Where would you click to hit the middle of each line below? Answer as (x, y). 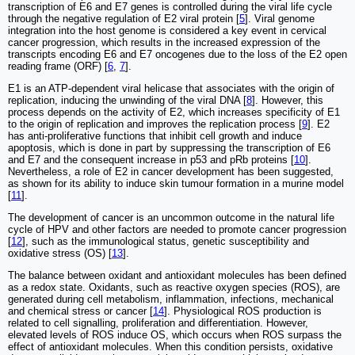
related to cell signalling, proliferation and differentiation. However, (158, 323)
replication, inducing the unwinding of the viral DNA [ (127, 100)
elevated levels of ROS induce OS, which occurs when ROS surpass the (175, 334)
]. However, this (288, 100)
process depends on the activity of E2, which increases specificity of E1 (174, 112)
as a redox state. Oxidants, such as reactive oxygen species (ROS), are (174, 287)
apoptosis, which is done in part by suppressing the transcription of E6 (169, 147)
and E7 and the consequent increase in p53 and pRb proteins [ (151, 159)
